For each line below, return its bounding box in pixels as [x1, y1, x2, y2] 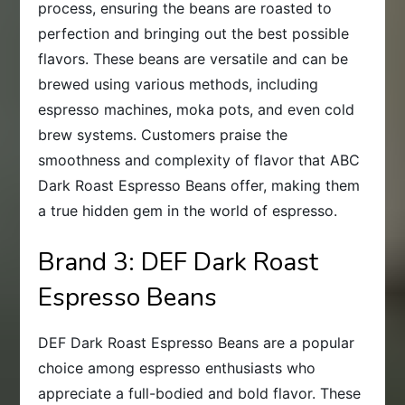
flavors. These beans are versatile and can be [38, 50, 349, 69]
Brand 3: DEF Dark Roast [38, 245, 319, 280]
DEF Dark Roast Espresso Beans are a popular [38, 334, 355, 353]
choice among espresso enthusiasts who [38, 359, 316, 378]
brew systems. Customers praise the [38, 126, 288, 145]
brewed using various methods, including [38, 75, 319, 94]
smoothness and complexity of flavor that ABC [38, 151, 361, 170]
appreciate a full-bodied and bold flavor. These [38, 384, 362, 403]
